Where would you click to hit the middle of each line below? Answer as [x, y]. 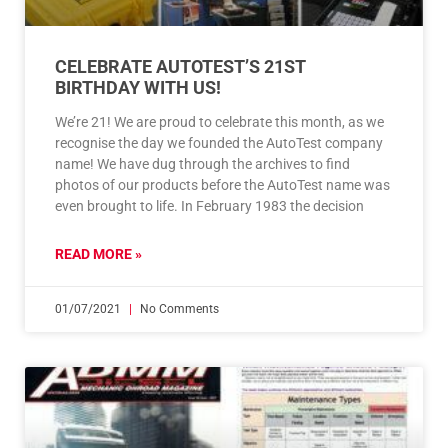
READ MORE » [98, 254]
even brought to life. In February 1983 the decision [209, 206]
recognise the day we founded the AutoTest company [219, 143]
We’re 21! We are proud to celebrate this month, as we [219, 122]
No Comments [178, 309]
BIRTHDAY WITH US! [138, 88]
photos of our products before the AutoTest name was [222, 185]
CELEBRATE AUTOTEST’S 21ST [180, 67]
